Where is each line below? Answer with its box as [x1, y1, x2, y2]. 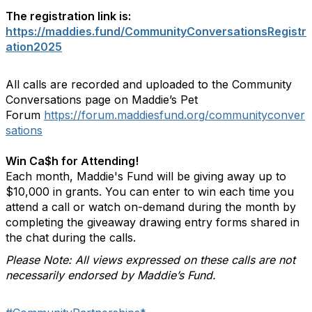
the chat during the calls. [6, 231, 136, 244]
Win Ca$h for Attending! [6, 154, 139, 168]
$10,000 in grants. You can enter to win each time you [6, 185, 294, 198]
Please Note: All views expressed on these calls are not [6, 253, 295, 267]
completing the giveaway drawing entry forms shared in [6, 215, 299, 229]
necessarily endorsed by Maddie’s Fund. [6, 268, 219, 282]
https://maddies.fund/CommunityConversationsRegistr [6, 24, 306, 38]
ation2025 [6, 40, 62, 54]
